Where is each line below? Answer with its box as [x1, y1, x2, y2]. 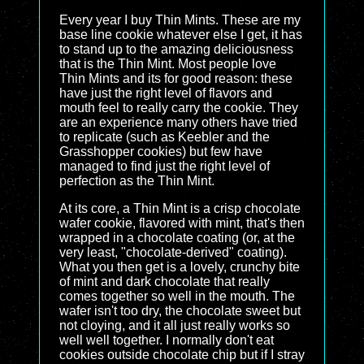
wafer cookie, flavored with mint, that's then [59, 216, 305, 230]
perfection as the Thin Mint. [59, 174, 214, 188]
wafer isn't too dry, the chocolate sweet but [59, 304, 301, 318]
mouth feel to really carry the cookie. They [59, 101, 298, 115]
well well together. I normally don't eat [59, 333, 274, 347]
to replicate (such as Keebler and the [59, 130, 270, 144]
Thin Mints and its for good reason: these [59, 71, 292, 85]
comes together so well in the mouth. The [59, 289, 295, 303]
